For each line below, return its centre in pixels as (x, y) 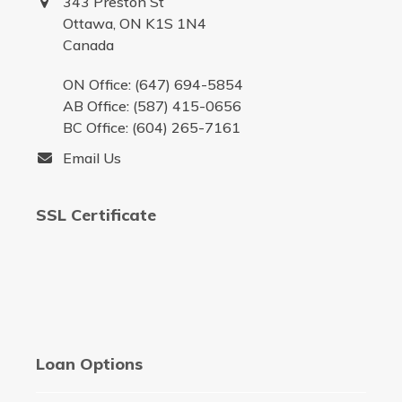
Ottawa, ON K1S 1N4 (134, 23)
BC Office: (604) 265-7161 (151, 127)
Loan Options (89, 363)
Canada (88, 44)
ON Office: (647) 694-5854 (153, 84)
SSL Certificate (96, 214)
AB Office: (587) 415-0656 (152, 105)
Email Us (92, 157)
